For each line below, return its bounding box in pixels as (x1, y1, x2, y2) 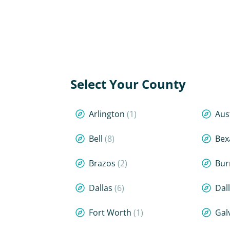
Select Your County (70, 75, 186, 92)
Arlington (89, 108, 127, 120)
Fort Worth (89, 207, 133, 218)
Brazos (89, 158, 118, 169)
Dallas (89, 182, 114, 194)
